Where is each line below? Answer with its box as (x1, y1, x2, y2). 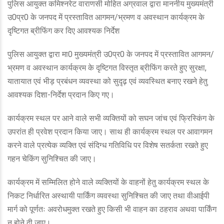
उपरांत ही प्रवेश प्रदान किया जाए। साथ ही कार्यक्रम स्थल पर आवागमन (7, 127, 212, 137)
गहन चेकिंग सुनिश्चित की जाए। (7, 154, 96, 164)
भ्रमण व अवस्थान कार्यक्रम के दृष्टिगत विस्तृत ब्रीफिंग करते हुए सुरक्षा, (7, 63, 206, 73)
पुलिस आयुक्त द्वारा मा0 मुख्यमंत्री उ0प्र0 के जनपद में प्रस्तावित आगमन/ (7, 49, 214, 59)
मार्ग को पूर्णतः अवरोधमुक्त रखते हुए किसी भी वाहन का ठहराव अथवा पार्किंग (7, 204, 216, 214)
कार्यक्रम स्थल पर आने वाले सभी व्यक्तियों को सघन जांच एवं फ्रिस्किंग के (7, 113, 214, 123)
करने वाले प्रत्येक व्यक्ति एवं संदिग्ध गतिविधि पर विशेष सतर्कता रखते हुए (7, 140, 208, 150)
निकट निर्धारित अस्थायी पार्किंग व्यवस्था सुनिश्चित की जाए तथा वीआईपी (7, 191, 209, 201)
